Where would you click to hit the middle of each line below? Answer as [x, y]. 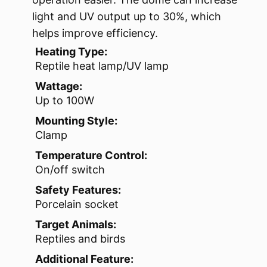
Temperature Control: [91, 155]
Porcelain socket [77, 204]
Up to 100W [65, 100]
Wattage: [59, 86]
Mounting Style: [76, 120]
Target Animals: [76, 224]
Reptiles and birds [80, 238]
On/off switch [70, 169]
